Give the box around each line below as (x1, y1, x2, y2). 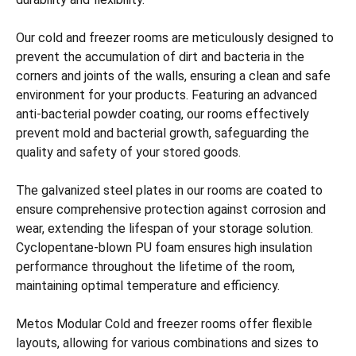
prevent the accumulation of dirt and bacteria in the (16, 49, 304, 64)
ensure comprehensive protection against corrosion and (16, 202, 326, 217)
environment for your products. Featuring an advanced (16, 87, 317, 103)
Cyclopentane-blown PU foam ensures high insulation (16, 240, 312, 255)
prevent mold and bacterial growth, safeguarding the (16, 126, 309, 141)
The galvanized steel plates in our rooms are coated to (16, 183, 323, 198)
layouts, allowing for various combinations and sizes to (16, 335, 319, 350)
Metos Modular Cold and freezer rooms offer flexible (16, 316, 312, 331)
